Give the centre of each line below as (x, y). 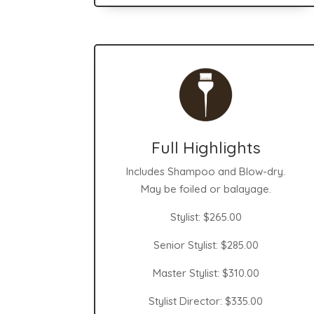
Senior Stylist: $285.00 (206, 245)
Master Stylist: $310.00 (206, 273)
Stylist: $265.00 (206, 217)
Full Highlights (206, 147)
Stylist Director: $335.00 (206, 301)
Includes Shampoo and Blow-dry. (206, 171)
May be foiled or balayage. (206, 189)
